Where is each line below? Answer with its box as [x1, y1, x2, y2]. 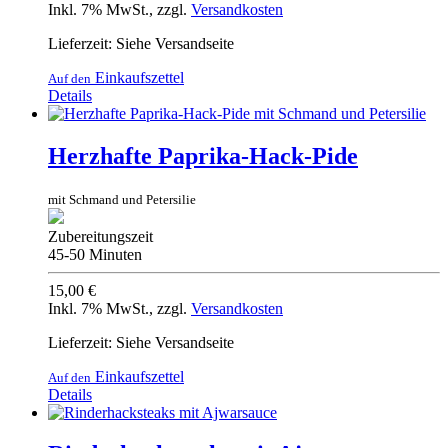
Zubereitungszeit [48, 227, 153, 245]
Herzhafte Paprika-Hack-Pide [48, 142, 358, 169]
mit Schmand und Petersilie [48, 191, 196, 207]
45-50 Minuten [48, 245, 142, 263]
